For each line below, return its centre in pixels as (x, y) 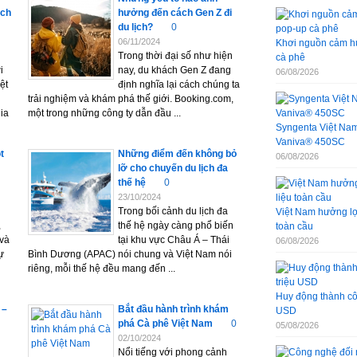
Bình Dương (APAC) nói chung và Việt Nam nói (130, 254)
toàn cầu (294, 226)
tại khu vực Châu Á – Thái (174, 240)
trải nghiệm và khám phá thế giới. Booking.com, (131, 99)
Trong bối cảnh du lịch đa (173, 211)
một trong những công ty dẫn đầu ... (104, 113)
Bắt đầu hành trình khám (173, 309)
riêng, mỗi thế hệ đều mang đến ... (102, 269)
